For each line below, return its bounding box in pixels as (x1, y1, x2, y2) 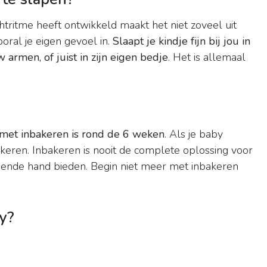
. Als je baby (164, 127, 223, 142)
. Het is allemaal (168, 50, 246, 65)
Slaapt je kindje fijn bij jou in (113, 34, 250, 49)
